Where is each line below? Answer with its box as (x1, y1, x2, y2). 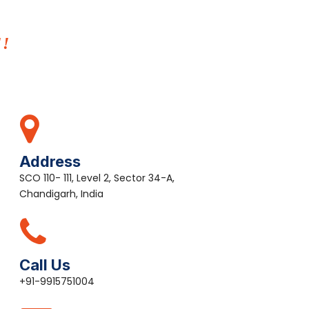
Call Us (19, 256, 70, 274)
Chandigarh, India (19, 187, 103, 201)
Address (19, 152, 81, 170)
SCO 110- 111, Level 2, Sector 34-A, (19, 171, 175, 185)
